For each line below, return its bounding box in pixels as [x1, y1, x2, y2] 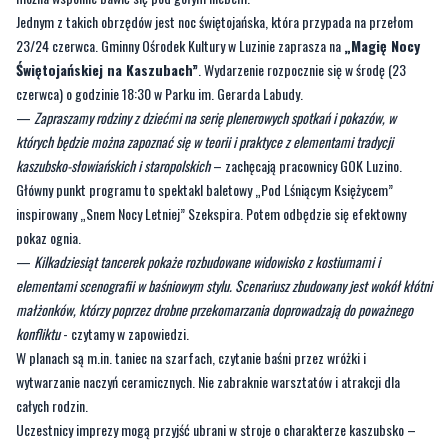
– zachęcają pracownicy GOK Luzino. [210, 155, 402, 177]
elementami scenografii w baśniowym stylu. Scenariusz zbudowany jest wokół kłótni [16, 275, 432, 297]
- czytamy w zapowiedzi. [60, 323, 189, 345]
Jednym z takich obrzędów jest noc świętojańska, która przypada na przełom [16, 11, 413, 33]
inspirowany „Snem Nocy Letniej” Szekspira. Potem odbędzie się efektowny [16, 203, 406, 225]
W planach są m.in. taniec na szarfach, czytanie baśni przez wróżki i [16, 347, 366, 369]
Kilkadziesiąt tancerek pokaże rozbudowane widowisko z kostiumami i [34, 251, 380, 273]
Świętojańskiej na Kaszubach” [16, 59, 198, 81]
